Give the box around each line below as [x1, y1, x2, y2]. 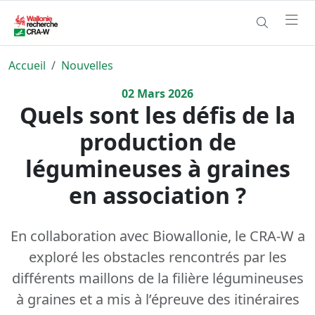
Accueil [8, 57, 46, 73]
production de [79, 126, 236, 157]
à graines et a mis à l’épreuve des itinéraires [15, 289, 300, 309]
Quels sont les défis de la [20, 99, 295, 130]
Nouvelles [61, 57, 113, 73]
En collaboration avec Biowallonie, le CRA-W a [10, 226, 305, 245]
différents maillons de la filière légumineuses [11, 268, 304, 288]
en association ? [69, 179, 246, 210]
